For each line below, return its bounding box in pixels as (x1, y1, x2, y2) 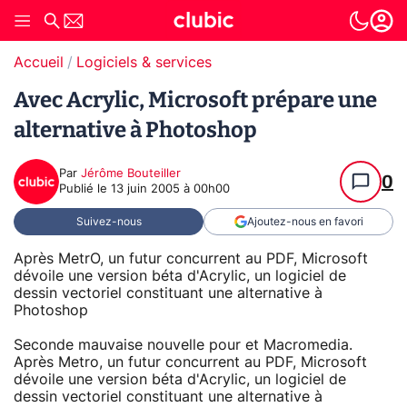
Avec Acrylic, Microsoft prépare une (14, 87, 377, 113)
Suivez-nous (75, 216, 142, 227)
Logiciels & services (76, 55, 212, 70)
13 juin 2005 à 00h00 (111, 184, 230, 195)
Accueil (14, 55, 64, 70)
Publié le (59, 184, 111, 195)
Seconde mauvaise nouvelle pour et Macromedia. (14, 337, 352, 352)
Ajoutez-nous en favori (246, 216, 363, 227)
